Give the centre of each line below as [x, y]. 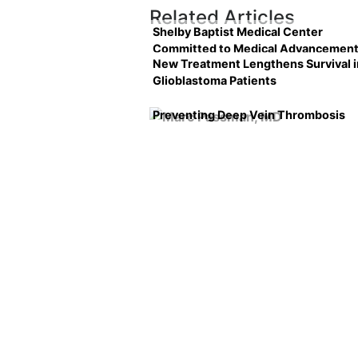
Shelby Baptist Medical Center [238, 32]
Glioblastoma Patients [215, 80]
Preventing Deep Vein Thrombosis [249, 115]
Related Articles [222, 17]
